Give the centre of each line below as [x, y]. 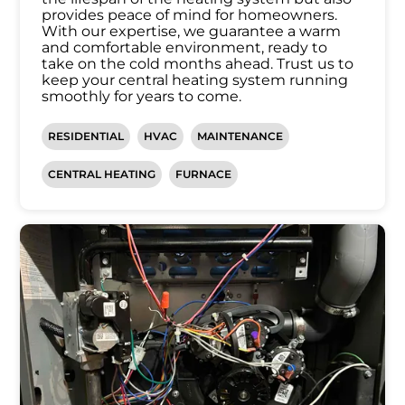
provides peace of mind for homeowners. [190, 15]
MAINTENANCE [240, 137]
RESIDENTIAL [86, 137]
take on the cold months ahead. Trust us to [198, 64]
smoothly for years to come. [142, 97]
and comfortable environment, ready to [185, 48]
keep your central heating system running [195, 80]
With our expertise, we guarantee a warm [192, 32]
